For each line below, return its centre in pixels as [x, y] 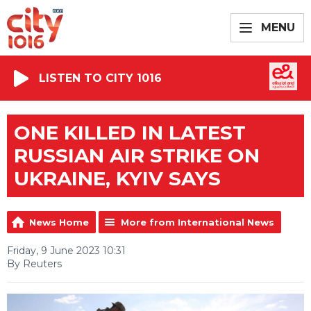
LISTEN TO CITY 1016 [100, 78]
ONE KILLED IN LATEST [130, 133]
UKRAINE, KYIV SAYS [117, 178]
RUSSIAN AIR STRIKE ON [137, 155]
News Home [59, 222]
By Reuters [34, 264]
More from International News [197, 222]
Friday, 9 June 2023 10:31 [66, 251]
